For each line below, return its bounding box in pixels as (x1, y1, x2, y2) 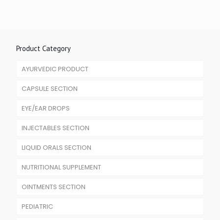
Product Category (16, 44, 71, 53)
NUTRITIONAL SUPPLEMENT (22, 163, 101, 172)
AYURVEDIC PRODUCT (22, 64, 88, 74)
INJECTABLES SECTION (22, 123, 89, 133)
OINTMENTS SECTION (22, 182, 85, 192)
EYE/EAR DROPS (22, 104, 70, 113)
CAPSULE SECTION (22, 84, 78, 93)
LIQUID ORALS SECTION (22, 143, 91, 152)
